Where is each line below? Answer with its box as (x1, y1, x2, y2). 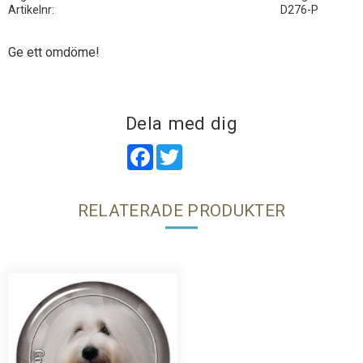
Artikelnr (8, 3, 52, 18)
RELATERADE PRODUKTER (77, 200, 286, 220)
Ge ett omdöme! (8, 45, 100, 61)
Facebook (153, 142, 210, 158)
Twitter (182, 142, 223, 158)
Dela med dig (126, 113, 237, 135)
